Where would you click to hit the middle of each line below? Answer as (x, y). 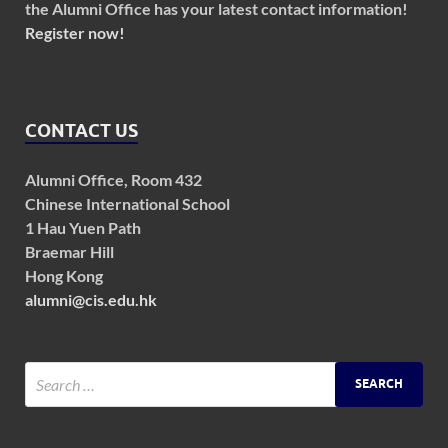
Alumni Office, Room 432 (113, 179)
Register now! (75, 32)
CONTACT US (81, 130)
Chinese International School (127, 203)
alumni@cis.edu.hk (91, 299)
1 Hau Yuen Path (83, 227)
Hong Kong (64, 275)
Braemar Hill (69, 251)
